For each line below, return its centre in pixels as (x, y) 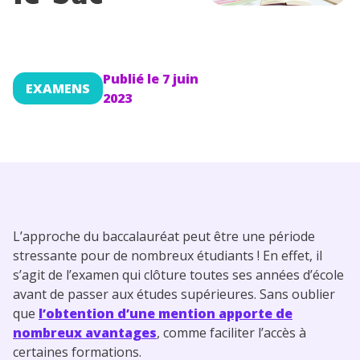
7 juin (180, 78)
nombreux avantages (85, 332)
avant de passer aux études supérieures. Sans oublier (174, 294)
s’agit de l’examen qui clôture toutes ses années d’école (178, 274)
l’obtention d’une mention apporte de (166, 313)
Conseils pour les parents (98, 18)
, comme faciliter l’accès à (231, 332)
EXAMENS (58, 88)
